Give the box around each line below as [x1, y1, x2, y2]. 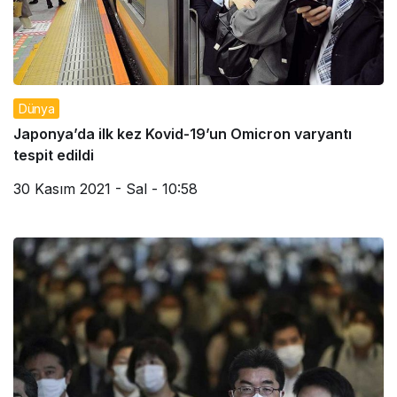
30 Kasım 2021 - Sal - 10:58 [13, 179, 198, 198]
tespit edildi [13, 145, 94, 164]
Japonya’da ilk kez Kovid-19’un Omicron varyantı [13, 124, 352, 143]
